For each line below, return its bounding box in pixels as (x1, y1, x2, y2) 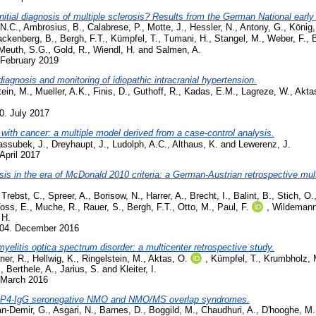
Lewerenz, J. (238, 138, 291, 150)
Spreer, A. (48, 190, 88, 201)
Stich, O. (277, 190, 314, 201)
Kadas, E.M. (184, 86, 236, 97)
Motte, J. (147, 22, 184, 33)
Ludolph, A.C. (112, 138, 167, 150)
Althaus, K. (172, 138, 218, 150)
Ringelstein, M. (82, 253, 143, 265)
